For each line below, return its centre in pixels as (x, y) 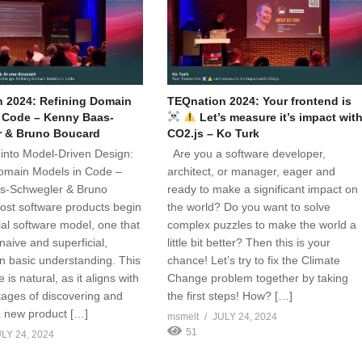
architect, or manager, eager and (252, 171)
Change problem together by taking (258, 278)
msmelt (183, 316)
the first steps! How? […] (230, 295)
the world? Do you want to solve (249, 206)
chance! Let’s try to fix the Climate (254, 260)
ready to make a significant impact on (263, 189)
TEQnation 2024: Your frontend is (260, 101)
